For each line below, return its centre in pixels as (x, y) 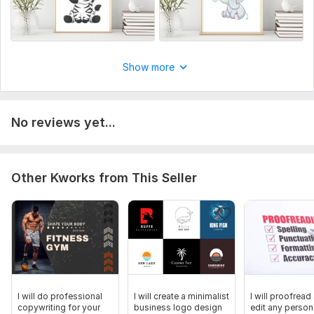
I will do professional (60, 296)
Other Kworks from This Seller (104, 178)
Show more (149, 67)
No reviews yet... (63, 123)
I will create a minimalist (182, 296)
